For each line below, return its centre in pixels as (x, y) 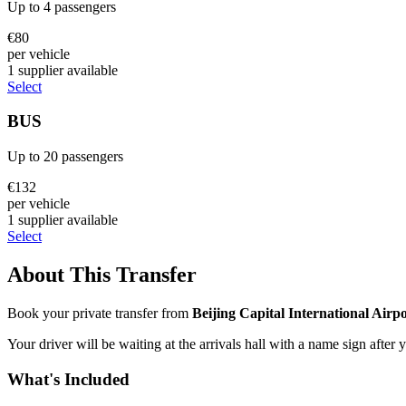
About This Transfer (102, 274)
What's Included (68, 379)
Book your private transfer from (100, 313)
